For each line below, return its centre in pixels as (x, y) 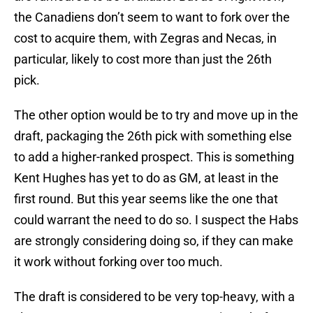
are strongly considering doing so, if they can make (154, 241)
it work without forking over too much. (118, 262)
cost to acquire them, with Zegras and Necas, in (145, 38)
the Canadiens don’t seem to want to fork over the (152, 17)
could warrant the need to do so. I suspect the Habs (156, 220)
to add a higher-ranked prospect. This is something (154, 157)
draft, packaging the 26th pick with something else (153, 136)
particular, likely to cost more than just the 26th (143, 59)
